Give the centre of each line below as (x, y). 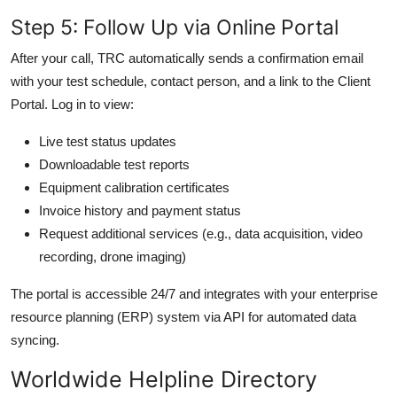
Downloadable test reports (114, 164)
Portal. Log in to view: (72, 104)
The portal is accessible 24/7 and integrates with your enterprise (194, 293)
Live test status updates (108, 141)
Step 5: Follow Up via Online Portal (175, 27)
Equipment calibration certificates (134, 187)
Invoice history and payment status (140, 210)
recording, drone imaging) (113, 256)
